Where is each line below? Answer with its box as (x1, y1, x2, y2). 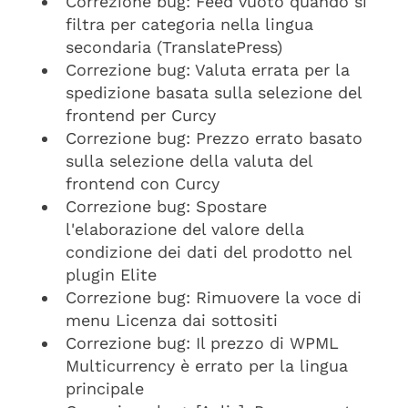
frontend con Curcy (66, 174, 219, 193)
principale (66, 379, 144, 398)
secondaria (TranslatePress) (66, 37, 282, 56)
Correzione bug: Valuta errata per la (66, 60, 350, 79)
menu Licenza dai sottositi (66, 311, 278, 330)
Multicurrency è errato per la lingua (66, 356, 348, 375)
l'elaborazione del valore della (66, 219, 304, 239)
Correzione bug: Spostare (66, 197, 267, 216)
